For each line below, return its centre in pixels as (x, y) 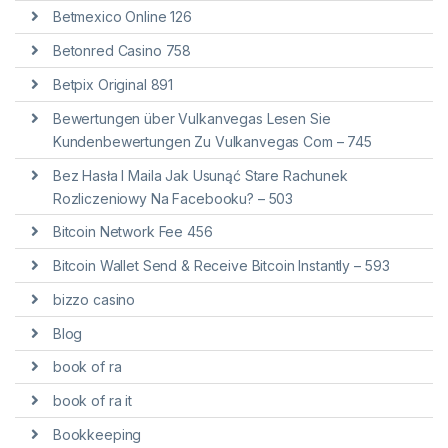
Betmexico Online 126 (122, 17)
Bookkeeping (97, 435)
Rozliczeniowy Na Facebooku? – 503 (173, 198)
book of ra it (92, 401)
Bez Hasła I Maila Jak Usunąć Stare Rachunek (200, 175)
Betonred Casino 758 (122, 51)
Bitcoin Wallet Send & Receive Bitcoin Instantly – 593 (221, 266)
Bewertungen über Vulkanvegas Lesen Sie (191, 118)
